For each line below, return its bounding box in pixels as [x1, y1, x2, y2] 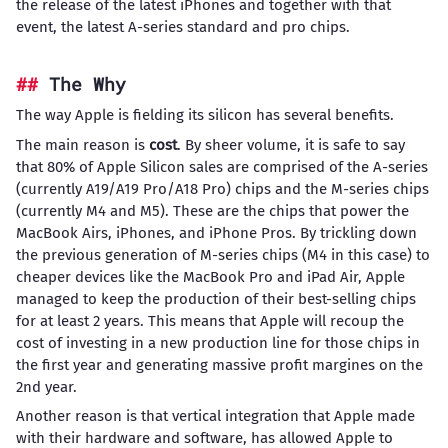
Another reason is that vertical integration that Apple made [15, 407, 415, 426]
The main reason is [15, 135, 149, 154]
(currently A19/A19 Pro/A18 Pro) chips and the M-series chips [15, 179, 429, 198]
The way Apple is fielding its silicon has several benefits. [15, 106, 394, 125]
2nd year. [15, 377, 77, 396]
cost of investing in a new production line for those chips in [15, 333, 420, 352]
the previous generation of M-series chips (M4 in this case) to [15, 245, 430, 264]
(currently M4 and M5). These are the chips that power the [15, 201, 409, 220]
